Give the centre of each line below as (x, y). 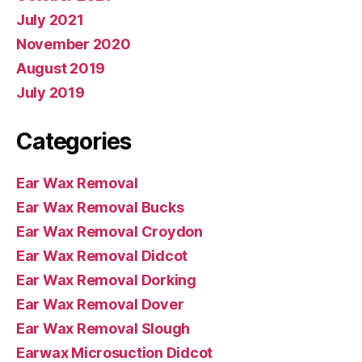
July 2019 (51, 92)
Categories (74, 141)
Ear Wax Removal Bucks (100, 207)
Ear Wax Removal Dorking (106, 280)
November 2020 (74, 44)
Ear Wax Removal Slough (103, 328)
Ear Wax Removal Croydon (109, 231)
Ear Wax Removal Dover (100, 304)
